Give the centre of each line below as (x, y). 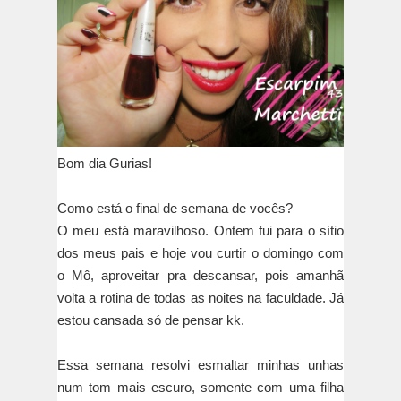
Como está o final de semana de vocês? (177, 209)
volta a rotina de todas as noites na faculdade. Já (200, 298)
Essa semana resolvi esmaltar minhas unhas (200, 365)
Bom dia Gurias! (105, 164)
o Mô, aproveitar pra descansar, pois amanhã (200, 276)
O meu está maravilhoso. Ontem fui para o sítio (200, 231)
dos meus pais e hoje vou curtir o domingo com (200, 253)
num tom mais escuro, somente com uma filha (200, 388)
